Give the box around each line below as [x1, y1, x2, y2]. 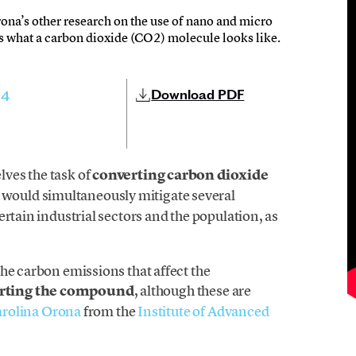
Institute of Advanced [137, 302, 269, 321]
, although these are [133, 281, 251, 300]
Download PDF [151, 87, 245, 103]
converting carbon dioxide [92, 165, 269, 185]
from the [81, 302, 138, 321]
